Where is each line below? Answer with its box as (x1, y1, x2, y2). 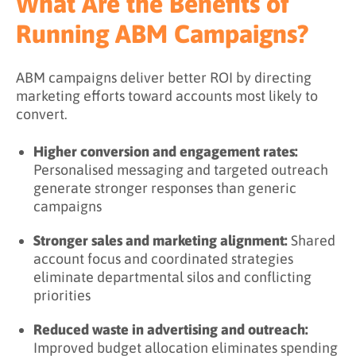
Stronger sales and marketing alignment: (33, 231, 288, 249)
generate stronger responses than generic (33, 179, 296, 196)
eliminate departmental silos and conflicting (33, 268, 311, 285)
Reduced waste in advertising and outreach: (33, 320, 308, 338)
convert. (16, 106, 68, 122)
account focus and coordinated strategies (33, 250, 293, 267)
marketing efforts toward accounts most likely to (16, 87, 318, 104)
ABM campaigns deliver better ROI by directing (16, 69, 311, 86)
